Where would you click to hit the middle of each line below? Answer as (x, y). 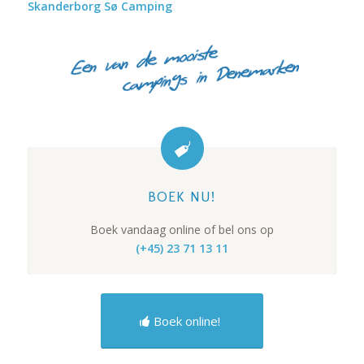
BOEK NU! (182, 197)
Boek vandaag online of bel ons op (182, 230)
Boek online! (186, 321)
